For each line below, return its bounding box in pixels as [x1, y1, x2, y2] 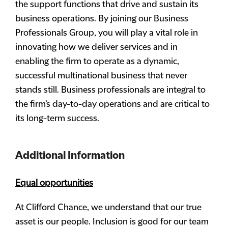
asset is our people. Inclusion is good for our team [15, 217, 209, 227]
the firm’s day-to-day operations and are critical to [15, 99, 210, 109]
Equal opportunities [15, 178, 93, 188]
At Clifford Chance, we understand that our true [15, 203, 202, 213]
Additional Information [15, 150, 125, 162]
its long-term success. [15, 113, 99, 124]
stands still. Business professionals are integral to [15, 85, 206, 95]
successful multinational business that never [15, 71, 187, 81]
